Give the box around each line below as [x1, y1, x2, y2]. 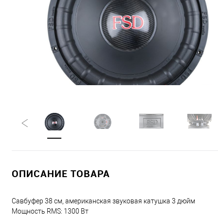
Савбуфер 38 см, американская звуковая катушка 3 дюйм [12, 197, 195, 205]
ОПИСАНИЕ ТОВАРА [12, 167, 110, 180]
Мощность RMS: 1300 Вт [12, 207, 89, 215]
